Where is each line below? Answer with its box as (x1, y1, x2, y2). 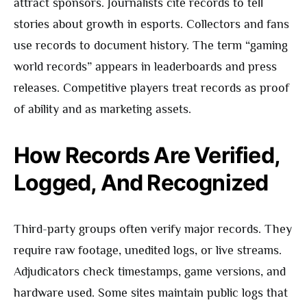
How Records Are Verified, (14, 142, 280, 169)
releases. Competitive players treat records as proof (14, 81, 289, 95)
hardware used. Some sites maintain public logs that (14, 286, 288, 300)
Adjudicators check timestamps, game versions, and (14, 265, 286, 279)
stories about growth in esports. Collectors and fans (14, 17, 289, 32)
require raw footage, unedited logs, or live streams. (14, 243, 282, 258)
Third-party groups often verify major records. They (14, 222, 292, 236)
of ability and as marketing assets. (14, 102, 191, 116)
